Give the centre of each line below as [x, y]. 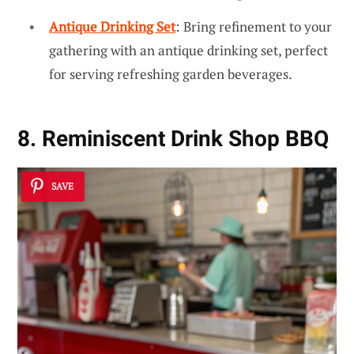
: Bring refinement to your [254, 27]
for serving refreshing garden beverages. [171, 74]
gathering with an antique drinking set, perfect [188, 51]
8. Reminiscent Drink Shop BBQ [173, 139]
